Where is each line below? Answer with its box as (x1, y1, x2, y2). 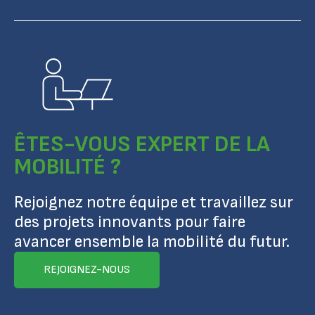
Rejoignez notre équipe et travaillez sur (14, 192, 293, 212)
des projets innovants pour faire (14, 212, 245, 232)
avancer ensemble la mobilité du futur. (14, 231, 290, 252)
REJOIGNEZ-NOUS (44, 263, 130, 276)
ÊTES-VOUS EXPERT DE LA (14, 131, 270, 158)
